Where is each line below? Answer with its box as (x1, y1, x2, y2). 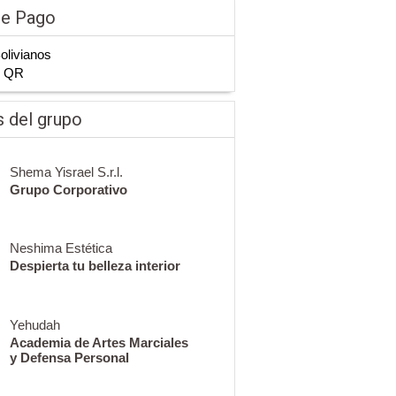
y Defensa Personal (9, 349, 129, 365)
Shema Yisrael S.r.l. (9, 164, 123, 179)
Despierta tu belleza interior (9, 258, 180, 274)
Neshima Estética (9, 240, 112, 256)
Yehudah (9, 316, 60, 332)
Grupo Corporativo (9, 181, 127, 197)
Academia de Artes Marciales (9, 334, 188, 350)
